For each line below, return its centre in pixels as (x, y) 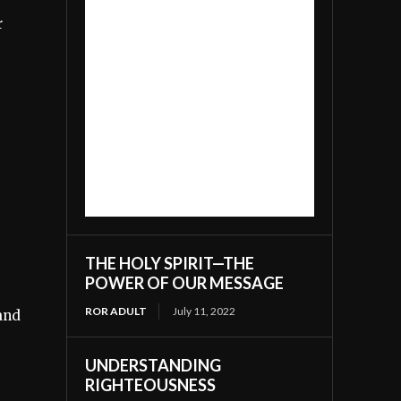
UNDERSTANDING (154, 365)
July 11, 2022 (205, 311)
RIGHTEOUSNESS (151, 384)
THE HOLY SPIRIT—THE (170, 263)
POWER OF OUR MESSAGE (185, 282)
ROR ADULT (116, 311)
